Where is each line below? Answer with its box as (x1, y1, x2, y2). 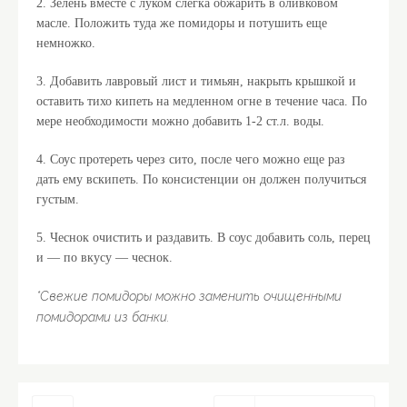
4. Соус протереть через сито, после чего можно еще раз (36, 153, 345, 166)
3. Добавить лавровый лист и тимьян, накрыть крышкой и (36, 74, 356, 88)
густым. (36, 193, 79, 206)
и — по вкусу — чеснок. (36, 251, 173, 264)
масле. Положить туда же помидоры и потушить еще (36, 16, 327, 30)
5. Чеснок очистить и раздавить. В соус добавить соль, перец (36, 231, 371, 244)
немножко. (36, 36, 95, 50)
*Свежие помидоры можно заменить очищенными (36, 289, 342, 303)
